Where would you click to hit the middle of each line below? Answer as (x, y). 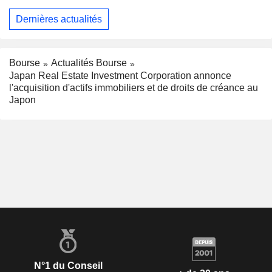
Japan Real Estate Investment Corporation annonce (120, 76)
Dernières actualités (59, 19)
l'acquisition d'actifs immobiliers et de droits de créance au (134, 88)
